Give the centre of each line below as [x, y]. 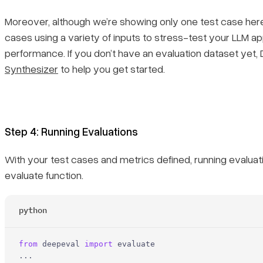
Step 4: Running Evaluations [71, 131]
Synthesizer [31, 68]
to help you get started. [112, 68]
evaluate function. [44, 175]
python [33, 210]
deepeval [61, 244]
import [99, 244]
